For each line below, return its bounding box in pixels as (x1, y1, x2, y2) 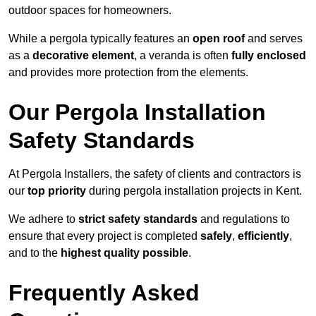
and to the (8, 247, 61, 260)
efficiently (238, 230, 289, 243)
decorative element (32, 49, 134, 62)
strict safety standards (78, 213, 197, 226)
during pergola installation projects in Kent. (86, 185, 302, 197)
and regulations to (197, 213, 290, 226)
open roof (193, 32, 245, 45)
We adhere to (8, 213, 78, 226)
